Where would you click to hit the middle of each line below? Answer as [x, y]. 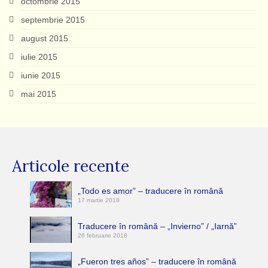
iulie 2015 [39, 57]
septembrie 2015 [53, 20]
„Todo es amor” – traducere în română [150, 191]
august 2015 [45, 38]
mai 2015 [39, 94]
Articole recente [71, 166]
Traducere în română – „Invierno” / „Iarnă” [157, 226]
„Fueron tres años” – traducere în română [157, 261]
